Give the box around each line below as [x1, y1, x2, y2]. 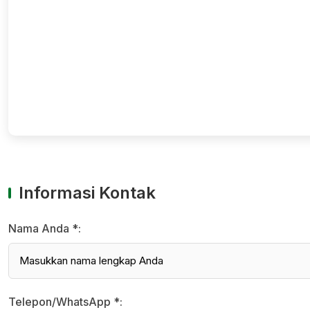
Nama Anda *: [8, 221, 81, 235]
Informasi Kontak [19, 183, 156, 203]
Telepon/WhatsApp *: [8, 295, 122, 309]
